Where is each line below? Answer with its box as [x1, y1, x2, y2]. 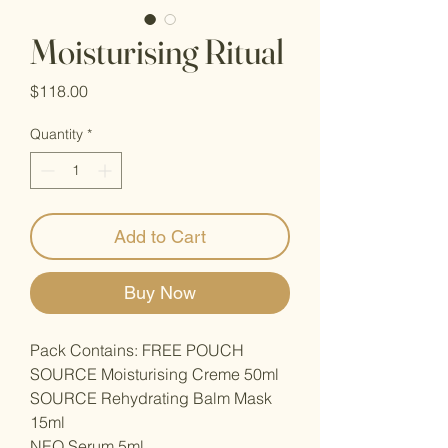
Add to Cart [114, 226, 206, 247]
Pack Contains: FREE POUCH [30, 340, 244, 360]
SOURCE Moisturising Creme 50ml [30, 364, 279, 384]
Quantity [30, 125, 83, 143]
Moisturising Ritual [30, 30, 284, 73]
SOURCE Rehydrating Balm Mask [30, 388, 272, 408]
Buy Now [124, 282, 196, 303]
